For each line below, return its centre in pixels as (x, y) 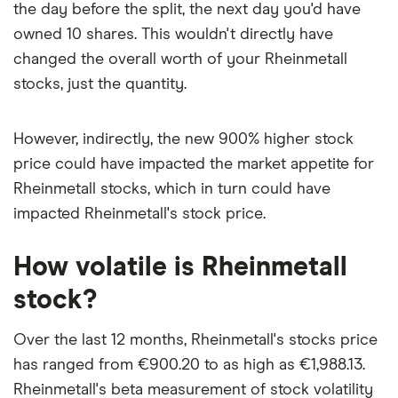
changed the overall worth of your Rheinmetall (180, 59)
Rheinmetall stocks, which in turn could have (172, 189)
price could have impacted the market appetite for (194, 164)
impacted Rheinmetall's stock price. (139, 214)
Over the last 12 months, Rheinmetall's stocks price (195, 340)
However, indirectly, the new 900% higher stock (183, 139)
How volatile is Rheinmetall (180, 267)
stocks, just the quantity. (100, 84)
